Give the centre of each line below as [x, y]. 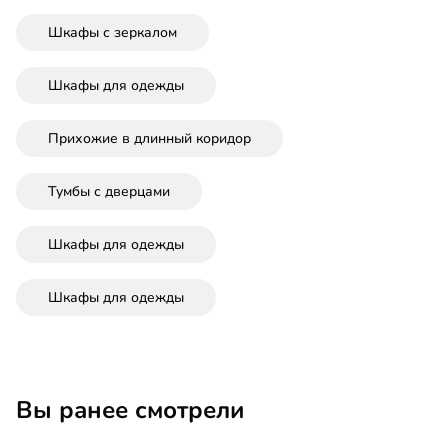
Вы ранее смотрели [130, 409]
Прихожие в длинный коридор [149, 138]
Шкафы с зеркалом [112, 32]
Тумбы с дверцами [109, 191]
